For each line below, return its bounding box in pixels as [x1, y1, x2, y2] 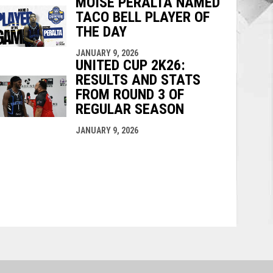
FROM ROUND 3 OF [75, 85, 184, 103]
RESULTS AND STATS [75, 71, 200, 88]
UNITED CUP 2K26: [75, 56, 185, 74]
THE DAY [75, 23, 127, 40]
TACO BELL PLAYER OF [75, 8, 210, 26]
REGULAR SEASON [75, 100, 184, 118]
